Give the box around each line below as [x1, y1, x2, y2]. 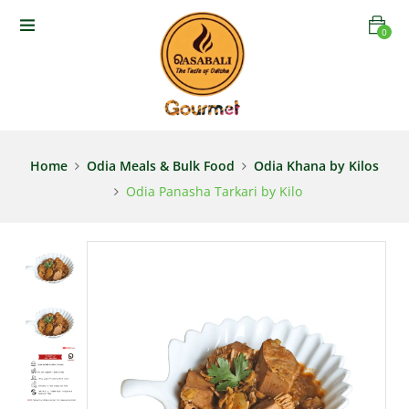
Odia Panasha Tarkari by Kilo [126, 183, 302, 201]
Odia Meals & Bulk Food [87, 157, 235, 175]
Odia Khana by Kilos [254, 157, 379, 175]
